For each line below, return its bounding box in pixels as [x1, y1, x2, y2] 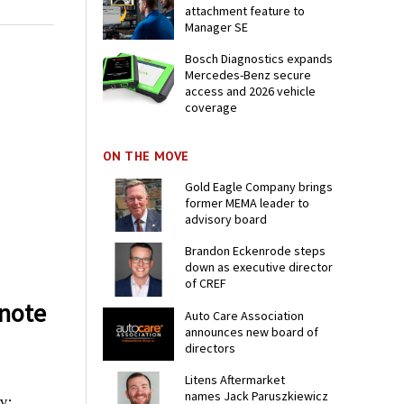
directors [185, 339, 236, 356]
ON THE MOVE [103, 148, 189, 165]
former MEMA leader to [185, 195, 310, 212]
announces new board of [185, 323, 319, 340]
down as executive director [185, 259, 334, 276]
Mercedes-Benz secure [185, 67, 312, 84]
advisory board [185, 211, 268, 228]
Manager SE [185, 19, 249, 36]
